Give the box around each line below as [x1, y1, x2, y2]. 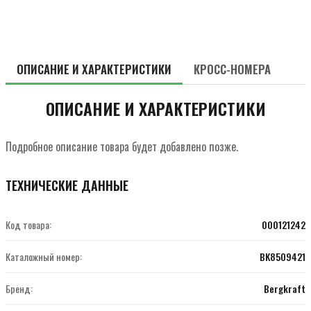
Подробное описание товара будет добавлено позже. [6, 137, 238, 155]
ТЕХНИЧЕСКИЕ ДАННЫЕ [6, 176, 128, 194]
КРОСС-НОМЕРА [194, 60, 271, 78]
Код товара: [6, 217, 51, 232]
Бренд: [6, 280, 33, 296]
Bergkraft [264, 280, 305, 296]
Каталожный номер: [6, 249, 82, 264]
